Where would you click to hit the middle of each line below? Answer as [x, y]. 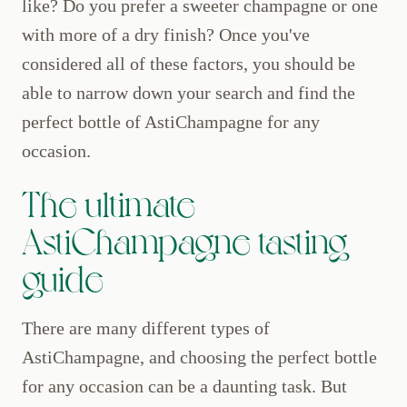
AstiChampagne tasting [184, 239]
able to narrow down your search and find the [189, 93]
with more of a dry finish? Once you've [166, 35]
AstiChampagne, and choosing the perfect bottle [199, 357]
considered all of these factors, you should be [189, 64]
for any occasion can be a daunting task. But [184, 387]
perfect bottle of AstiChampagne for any [171, 122]
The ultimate [109, 202]
